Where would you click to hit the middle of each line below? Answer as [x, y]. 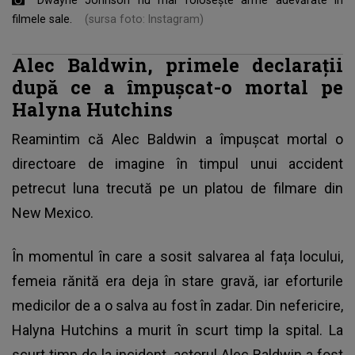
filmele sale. [42, 19]
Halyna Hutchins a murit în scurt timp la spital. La [177, 330]
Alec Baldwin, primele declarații [177, 64]
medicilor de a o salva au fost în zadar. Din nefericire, [177, 305]
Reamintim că [62, 139]
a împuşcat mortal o [270, 139]
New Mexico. [53, 212]
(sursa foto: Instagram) [144, 19]
